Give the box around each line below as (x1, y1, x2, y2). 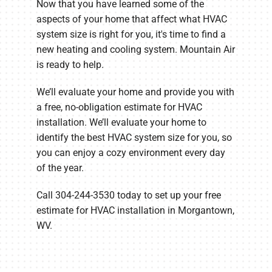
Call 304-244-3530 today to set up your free (36, 189, 221, 202)
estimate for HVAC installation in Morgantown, (36, 205, 234, 217)
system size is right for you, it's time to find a (36, 29, 226, 41)
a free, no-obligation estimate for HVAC (36, 101, 202, 114)
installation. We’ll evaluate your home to (36, 117, 206, 129)
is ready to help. (36, 59, 104, 71)
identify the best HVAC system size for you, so (36, 132, 232, 144)
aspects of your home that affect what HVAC (36, 13, 227, 25)
